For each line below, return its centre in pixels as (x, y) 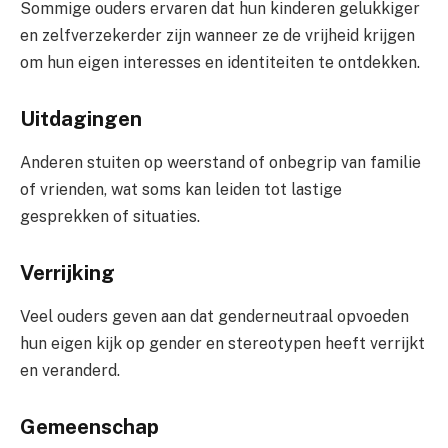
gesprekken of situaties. (110, 217)
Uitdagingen (81, 119)
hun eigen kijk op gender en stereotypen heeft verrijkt (222, 344)
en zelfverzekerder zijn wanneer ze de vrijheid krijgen (217, 36)
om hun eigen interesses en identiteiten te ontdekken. (220, 63)
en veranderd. (70, 371)
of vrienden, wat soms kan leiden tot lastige (181, 190)
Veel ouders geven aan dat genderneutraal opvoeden (214, 317)
